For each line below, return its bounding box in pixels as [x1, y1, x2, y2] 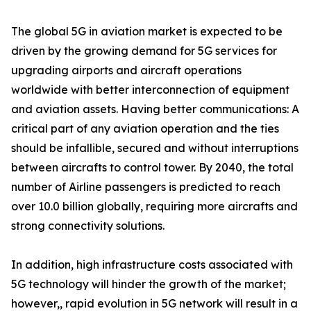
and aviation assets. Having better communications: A [11, 102, 299, 117]
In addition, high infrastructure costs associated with [11, 258, 293, 272]
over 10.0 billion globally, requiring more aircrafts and [11, 199, 298, 214]
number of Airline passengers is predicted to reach [11, 180, 280, 194]
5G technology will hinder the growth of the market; [11, 277, 286, 292]
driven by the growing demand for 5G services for [11, 44, 277, 58]
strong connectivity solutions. [11, 219, 165, 233]
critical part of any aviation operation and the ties [11, 121, 279, 136]
